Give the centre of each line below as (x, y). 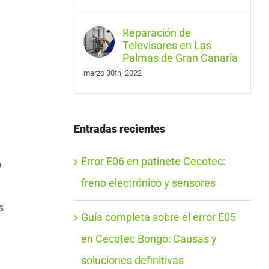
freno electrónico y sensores (148, 183)
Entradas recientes (119, 128)
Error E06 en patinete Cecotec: (153, 162)
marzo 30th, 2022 (112, 73)
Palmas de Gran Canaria (180, 58)
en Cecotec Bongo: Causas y (149, 239)
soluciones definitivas (132, 261)
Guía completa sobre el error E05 (158, 217)
